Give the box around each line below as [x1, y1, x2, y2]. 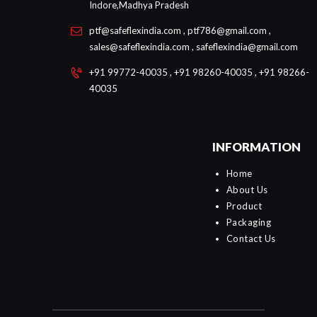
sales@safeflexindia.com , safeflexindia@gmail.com [89, 40, 298, 52]
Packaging [226, 217, 271, 229]
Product [226, 200, 262, 212]
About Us [226, 184, 268, 196]
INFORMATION [212, 139, 301, 155]
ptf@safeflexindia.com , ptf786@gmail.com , [89, 24, 271, 36]
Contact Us [226, 233, 276, 245]
